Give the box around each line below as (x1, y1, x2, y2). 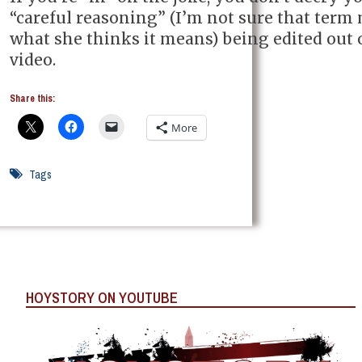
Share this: (10, 92, 55, 106)
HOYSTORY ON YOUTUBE (26, 287, 178, 308)
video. (10, 50, 56, 70)
